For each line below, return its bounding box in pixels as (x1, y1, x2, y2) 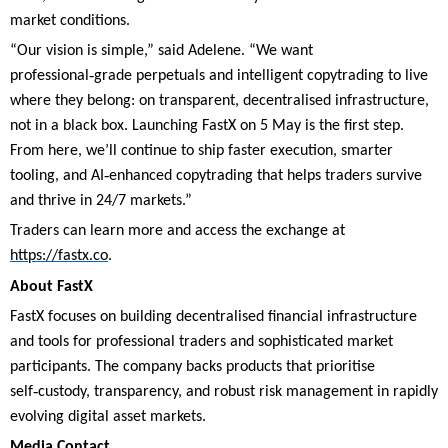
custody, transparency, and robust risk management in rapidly (38, 384, 438, 401)
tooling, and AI (10, 168, 104, 185)
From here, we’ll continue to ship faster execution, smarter (10, 143, 393, 160)
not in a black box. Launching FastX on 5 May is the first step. (10, 118, 404, 135)
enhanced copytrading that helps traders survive (109, 168, 422, 185)
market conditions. (10, 12, 130, 29)
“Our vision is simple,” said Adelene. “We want (10, 43, 313, 60)
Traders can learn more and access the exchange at (10, 223, 345, 240)
